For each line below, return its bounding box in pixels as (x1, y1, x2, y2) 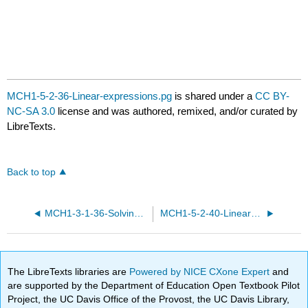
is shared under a (172, 90, 256, 102)
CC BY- (255, 90, 290, 102)
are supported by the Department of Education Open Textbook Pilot (8, 279, 300, 291)
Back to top (7, 167, 56, 178)
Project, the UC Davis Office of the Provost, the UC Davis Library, (8, 293, 290, 305)
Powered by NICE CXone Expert (129, 265, 273, 277)
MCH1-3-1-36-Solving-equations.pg (133, 208, 144, 219)
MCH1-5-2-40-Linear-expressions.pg (250, 208, 261, 219)
